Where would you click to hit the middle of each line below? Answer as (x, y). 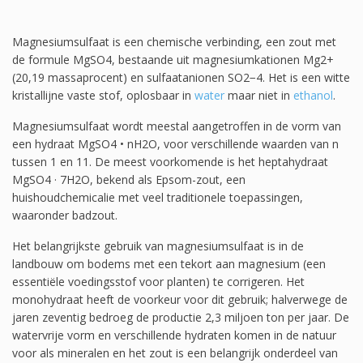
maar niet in (259, 95)
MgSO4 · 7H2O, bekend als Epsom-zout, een (129, 179)
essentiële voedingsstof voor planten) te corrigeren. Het (158, 281)
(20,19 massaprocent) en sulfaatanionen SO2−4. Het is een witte (181, 77)
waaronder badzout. (65, 215)
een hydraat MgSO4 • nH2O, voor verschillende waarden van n (175, 143)
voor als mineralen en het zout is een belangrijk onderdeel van (175, 352)
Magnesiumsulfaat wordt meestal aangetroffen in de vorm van (177, 126)
